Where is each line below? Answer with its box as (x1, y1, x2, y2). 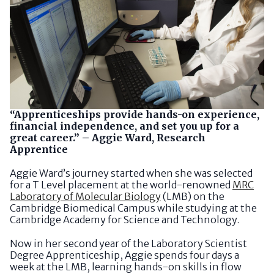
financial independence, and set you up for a (10, 119, 239, 132)
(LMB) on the (161, 190, 224, 202)
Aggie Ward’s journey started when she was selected (10, 166, 253, 179)
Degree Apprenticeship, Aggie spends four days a (10, 248, 239, 261)
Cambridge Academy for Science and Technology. (10, 213, 239, 226)
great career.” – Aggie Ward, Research (10, 131, 206, 144)
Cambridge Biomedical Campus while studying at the (10, 201, 257, 214)
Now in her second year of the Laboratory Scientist (10, 237, 247, 250)
